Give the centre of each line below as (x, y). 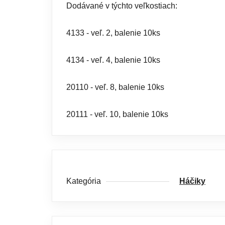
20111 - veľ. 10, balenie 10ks (117, 114)
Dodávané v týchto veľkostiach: (122, 6)
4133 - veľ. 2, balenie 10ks (113, 33)
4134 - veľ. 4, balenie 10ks (113, 60)
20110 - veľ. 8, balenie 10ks (115, 87)
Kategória (84, 181)
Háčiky (192, 181)
